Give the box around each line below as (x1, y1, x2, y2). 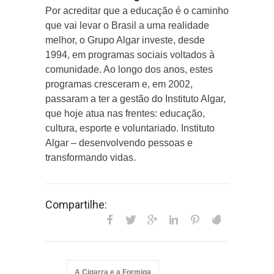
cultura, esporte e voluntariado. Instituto (45, 122, 215, 133)
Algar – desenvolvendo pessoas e (45, 137, 193, 148)
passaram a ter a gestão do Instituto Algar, (45, 93, 226, 104)
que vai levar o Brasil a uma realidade (45, 20, 209, 31)
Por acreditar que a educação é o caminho (45, 5, 229, 16)
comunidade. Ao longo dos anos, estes (45, 64, 213, 75)
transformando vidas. (45, 152, 136, 163)
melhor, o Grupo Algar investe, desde (45, 34, 205, 45)
